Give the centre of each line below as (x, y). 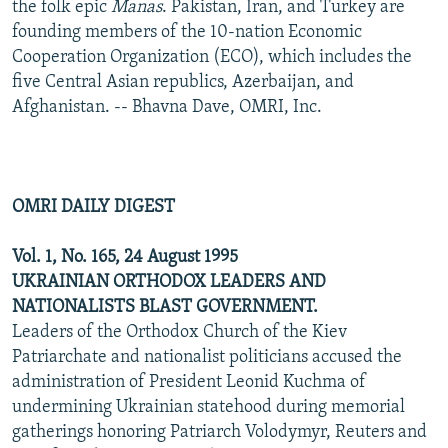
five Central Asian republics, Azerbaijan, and (183, 82)
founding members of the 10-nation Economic (187, 32)
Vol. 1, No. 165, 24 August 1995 (125, 257)
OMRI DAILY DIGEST (93, 207)
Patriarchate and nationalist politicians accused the (207, 357)
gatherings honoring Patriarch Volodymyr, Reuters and (219, 432)
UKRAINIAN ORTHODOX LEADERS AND (169, 282)
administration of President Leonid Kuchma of (189, 382)
